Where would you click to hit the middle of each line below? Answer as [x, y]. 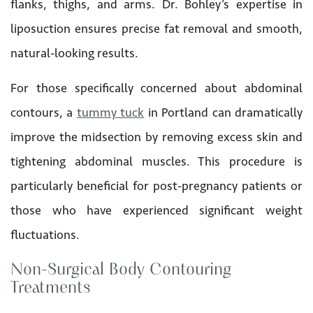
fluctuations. [45, 234]
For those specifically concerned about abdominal [156, 88]
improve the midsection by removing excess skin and [156, 137]
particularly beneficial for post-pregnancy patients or [156, 185]
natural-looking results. [74, 53]
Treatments [51, 288]
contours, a [44, 112]
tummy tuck [110, 112]
